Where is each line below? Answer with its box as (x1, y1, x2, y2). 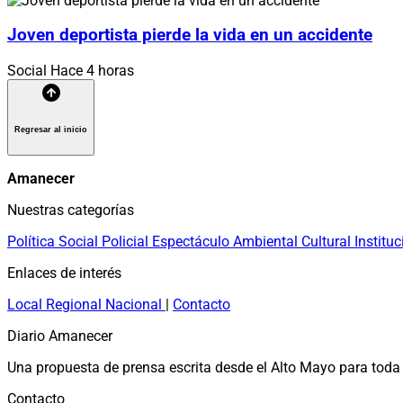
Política (7, 232, 58, 250)
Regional (46, 295, 105, 313)
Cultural (301, 232, 354, 250)
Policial (102, 232, 152, 250)
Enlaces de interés (7, 264, 121, 282)
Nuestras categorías (7, 201, 134, 219)
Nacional (105, 295, 166, 313)
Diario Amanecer (7, 327, 112, 345)
